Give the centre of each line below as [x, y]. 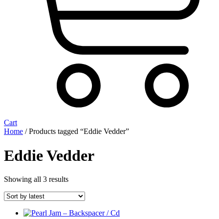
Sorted [78, 179]
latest [76, 197]
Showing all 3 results [36, 179]
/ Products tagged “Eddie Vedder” [76, 131]
